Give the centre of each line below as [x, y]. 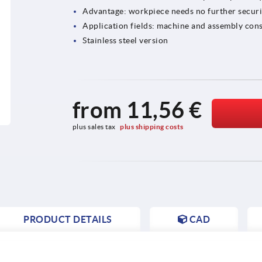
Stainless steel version [125, 41]
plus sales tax [95, 127]
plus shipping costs [152, 127]
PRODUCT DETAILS [68, 220]
